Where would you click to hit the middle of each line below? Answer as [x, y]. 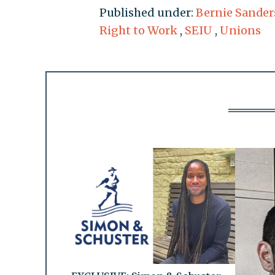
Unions [240, 31]
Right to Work [138, 31]
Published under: [147, 13]
